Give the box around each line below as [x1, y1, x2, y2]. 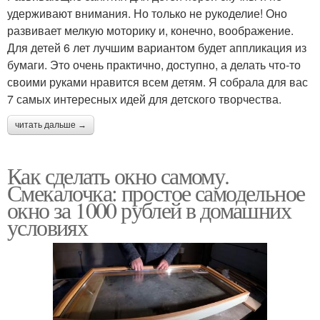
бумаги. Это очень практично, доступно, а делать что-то [7, 56, 301, 73]
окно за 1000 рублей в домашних [7, 194, 291, 225]
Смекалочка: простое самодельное [7, 176, 305, 208]
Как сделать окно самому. [7, 159, 229, 191]
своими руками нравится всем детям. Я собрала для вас [7, 73, 308, 90]
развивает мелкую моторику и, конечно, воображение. [7, 21, 294, 39]
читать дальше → [15, 119, 86, 130]
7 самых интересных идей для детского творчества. [7, 90, 281, 107]
